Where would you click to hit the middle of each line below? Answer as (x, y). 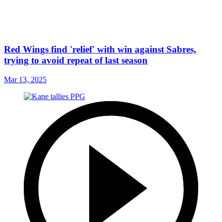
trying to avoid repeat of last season (76, 60)
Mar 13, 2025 (25, 79)
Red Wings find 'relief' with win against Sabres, (100, 49)
